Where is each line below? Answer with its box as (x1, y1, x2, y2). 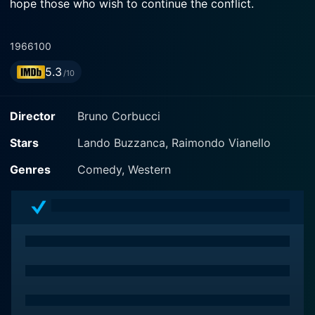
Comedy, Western (77, 162, 171, 176)
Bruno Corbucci (77, 109, 160, 123)
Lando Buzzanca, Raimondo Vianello (77, 136, 271, 150)
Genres (10, 162, 51, 176)
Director (10, 109, 56, 123)
